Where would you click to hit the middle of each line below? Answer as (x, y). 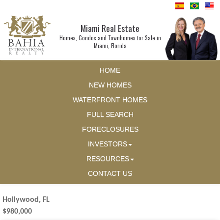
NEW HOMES (110, 85)
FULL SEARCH (110, 115)
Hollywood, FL (26, 200)
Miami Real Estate (110, 28)
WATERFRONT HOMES (110, 100)
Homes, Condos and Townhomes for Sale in (110, 38)
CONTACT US (110, 174)
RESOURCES (108, 159)
